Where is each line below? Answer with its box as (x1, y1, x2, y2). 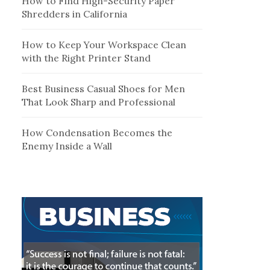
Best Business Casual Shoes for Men (22, 83, 186, 95)
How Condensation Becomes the (22, 127, 173, 139)
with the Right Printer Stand (22, 52, 151, 64)
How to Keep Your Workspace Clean (22, 39, 187, 51)
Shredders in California (22, 8, 128, 20)
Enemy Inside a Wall (22, 140, 113, 152)
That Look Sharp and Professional (22, 96, 176, 108)
